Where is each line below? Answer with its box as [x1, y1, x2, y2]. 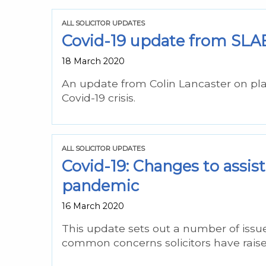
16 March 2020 [62, 200, 124, 211]
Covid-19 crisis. [62, 91, 135, 104]
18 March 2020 [62, 55, 125, 66]
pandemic [62, 176, 139, 195]
